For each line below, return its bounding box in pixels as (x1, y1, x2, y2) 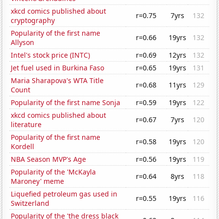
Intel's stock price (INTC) (11, 50, 90, 60)
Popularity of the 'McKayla (11, 167, 96, 177)
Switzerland (11, 198, 50, 208)
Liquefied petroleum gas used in (11, 189, 118, 199)
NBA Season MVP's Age (11, 154, 87, 164)
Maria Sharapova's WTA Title (11, 76, 104, 86)
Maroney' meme (11, 176, 65, 186)
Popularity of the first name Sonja (11, 98, 121, 108)
